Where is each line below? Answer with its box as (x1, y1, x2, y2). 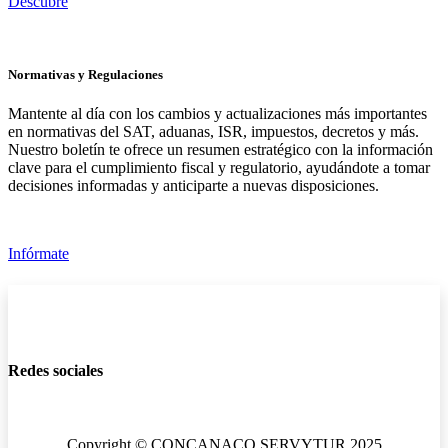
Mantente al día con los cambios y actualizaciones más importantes (8, 104, 427, 122)
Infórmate (8, 244, 69, 262)
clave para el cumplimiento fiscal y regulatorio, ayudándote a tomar (8, 158, 430, 176)
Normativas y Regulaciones (8, 66, 163, 82)
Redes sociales (8, 362, 103, 380)
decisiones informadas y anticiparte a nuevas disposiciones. (8, 176, 379, 194)
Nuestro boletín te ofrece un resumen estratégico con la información (8, 140, 433, 158)
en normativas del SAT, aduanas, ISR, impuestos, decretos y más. (8, 122, 419, 140)
